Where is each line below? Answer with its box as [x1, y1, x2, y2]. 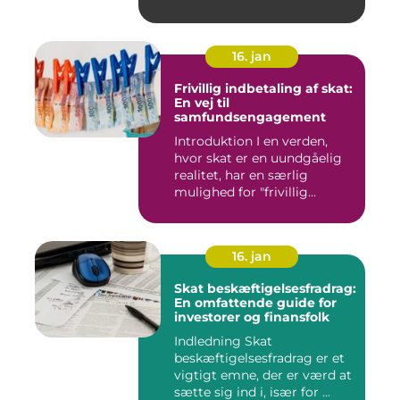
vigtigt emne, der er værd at [174, 367, 352, 383]
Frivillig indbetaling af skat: [174, 80, 353, 96]
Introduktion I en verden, [174, 133, 328, 149]
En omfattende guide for [174, 295, 337, 311]
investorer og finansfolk [174, 309, 329, 325]
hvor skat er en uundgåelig [174, 150, 342, 166]
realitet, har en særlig [174, 167, 308, 183]
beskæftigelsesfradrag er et [174, 350, 345, 366]
